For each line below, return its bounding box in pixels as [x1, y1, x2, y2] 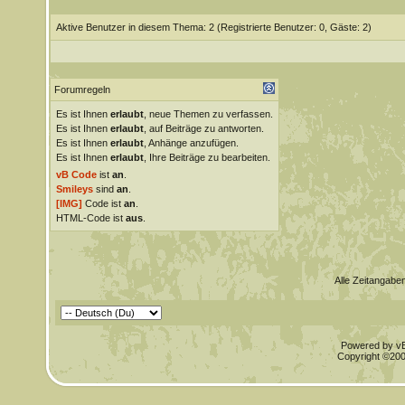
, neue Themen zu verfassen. [143, 108, 273, 119]
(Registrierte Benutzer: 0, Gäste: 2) [216, 22, 372, 33]
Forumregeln [53, 84, 110, 95]
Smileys [55, 184, 93, 194]
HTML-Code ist [55, 212, 126, 223]
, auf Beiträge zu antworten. [143, 123, 264, 134]
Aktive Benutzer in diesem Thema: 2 [55, 22, 217, 33]
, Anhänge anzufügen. [143, 137, 239, 148]
